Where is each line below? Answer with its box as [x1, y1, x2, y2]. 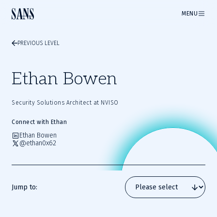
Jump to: [12, 183, 37, 191]
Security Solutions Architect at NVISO [12, 99, 119, 106]
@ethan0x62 [19, 139, 56, 147]
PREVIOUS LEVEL [17, 40, 60, 46]
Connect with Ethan [12, 119, 67, 125]
